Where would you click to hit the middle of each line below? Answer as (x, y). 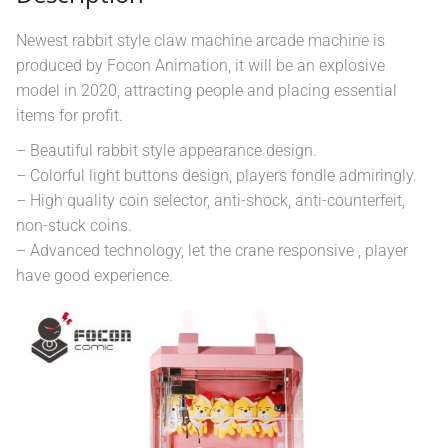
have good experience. (94, 275)
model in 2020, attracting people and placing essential (206, 90)
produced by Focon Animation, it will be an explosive (200, 65)
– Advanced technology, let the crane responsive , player (212, 250)
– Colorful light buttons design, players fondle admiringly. (216, 175)
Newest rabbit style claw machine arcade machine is (200, 40)
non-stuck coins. (74, 225)
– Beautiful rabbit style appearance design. (166, 150)
